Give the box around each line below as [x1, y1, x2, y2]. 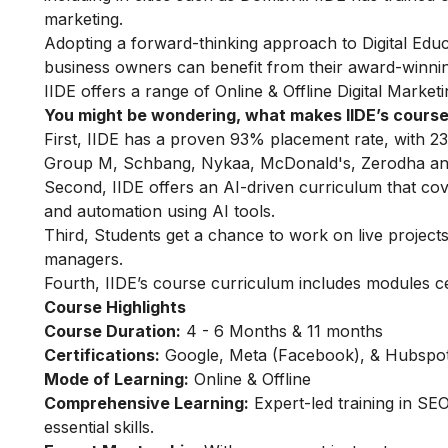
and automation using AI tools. [44, 201, 275, 222]
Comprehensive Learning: [44, 393, 249, 414]
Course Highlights [44, 297, 186, 318]
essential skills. [44, 417, 154, 438]
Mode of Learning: [44, 369, 189, 390]
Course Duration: [44, 321, 181, 342]
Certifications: [44, 345, 160, 366]
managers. [44, 249, 123, 270]
